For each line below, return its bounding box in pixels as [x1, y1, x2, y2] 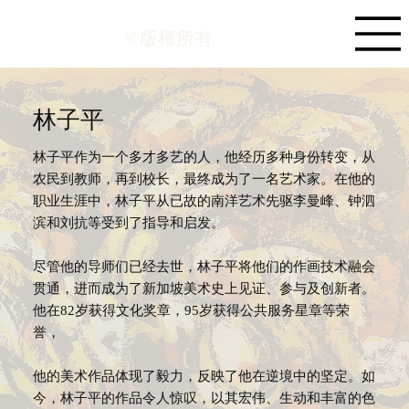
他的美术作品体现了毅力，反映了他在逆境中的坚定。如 [32, 364, 375, 384]
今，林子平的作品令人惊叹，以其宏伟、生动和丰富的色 [32, 386, 375, 406]
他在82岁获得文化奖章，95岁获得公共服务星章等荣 [32, 299, 350, 319]
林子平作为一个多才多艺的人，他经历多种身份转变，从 [32, 145, 375, 165]
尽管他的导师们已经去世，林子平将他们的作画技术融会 [32, 255, 375, 275]
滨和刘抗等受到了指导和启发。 [32, 211, 225, 231]
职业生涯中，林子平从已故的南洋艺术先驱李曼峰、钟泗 [32, 189, 375, 209]
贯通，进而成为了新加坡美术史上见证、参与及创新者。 [32, 277, 375, 297]
